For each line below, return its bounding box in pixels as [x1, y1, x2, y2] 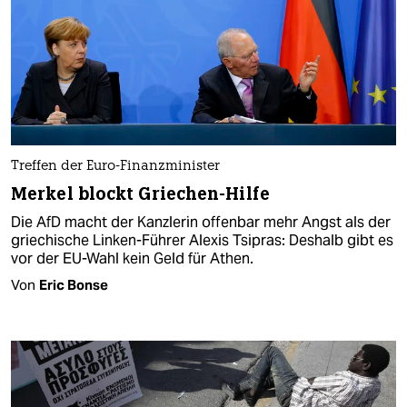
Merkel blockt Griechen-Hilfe [11, 182, 270, 205]
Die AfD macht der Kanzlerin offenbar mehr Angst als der [11, 212, 391, 232]
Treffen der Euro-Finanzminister [11, 159, 220, 174]
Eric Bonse [39, 275, 108, 293]
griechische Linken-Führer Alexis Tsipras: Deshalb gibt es [11, 230, 393, 250]
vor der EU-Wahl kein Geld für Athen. [11, 248, 253, 268]
